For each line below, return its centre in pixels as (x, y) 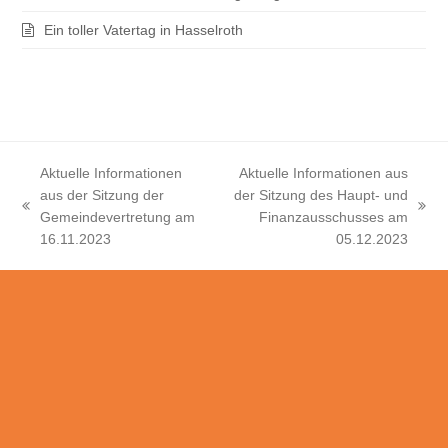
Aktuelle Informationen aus (323, 173)
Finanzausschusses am (333, 217)
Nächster (250, 216)
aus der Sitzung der (102, 195)
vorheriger (55, 216)
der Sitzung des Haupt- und (320, 195)
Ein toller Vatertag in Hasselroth (144, 30)
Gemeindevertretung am (118, 217)
